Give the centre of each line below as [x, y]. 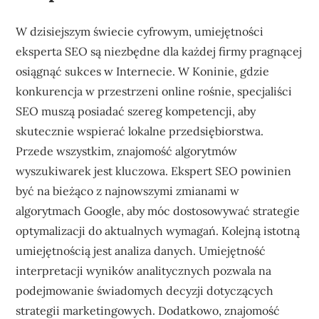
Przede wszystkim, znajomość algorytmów [127, 151]
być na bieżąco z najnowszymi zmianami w [128, 191]
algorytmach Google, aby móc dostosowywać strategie [158, 211]
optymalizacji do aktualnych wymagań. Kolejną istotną [158, 231]
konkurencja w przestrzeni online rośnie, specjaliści [154, 91]
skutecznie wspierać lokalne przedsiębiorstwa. [140, 131]
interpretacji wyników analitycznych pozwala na [144, 271]
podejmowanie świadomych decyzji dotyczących [145, 291]
